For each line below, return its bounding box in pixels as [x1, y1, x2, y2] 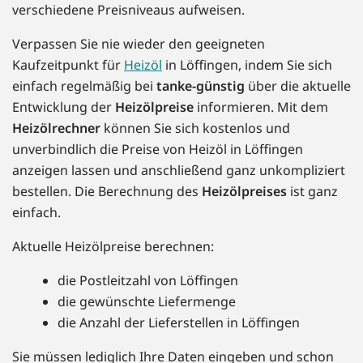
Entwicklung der [12, 98, 115, 117]
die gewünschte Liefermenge [58, 293, 236, 311]
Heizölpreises [202, 182, 287, 201]
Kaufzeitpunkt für [12, 56, 124, 75]
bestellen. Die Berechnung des [12, 182, 202, 201]
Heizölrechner [12, 119, 100, 138]
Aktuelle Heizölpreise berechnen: [12, 237, 214, 256]
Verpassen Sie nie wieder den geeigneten [12, 35, 265, 53]
